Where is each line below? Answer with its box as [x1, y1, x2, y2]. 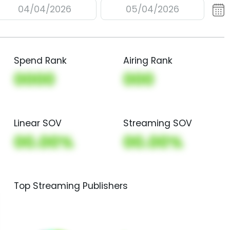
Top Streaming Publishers [13, 180, 128, 192]
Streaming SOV [123, 117, 192, 129]
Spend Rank [13, 54, 67, 67]
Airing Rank [123, 54, 172, 67]
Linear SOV [13, 117, 62, 129]
